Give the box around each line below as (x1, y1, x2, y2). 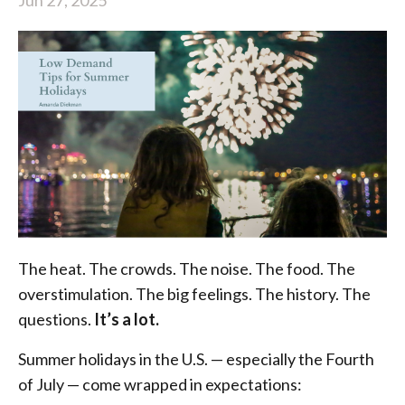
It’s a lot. (91, 309, 159, 330)
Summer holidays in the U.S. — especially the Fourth (18, 349, 374, 370)
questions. (18, 309, 91, 330)
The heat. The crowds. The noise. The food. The (18, 259, 355, 279)
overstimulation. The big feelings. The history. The (18, 284, 371, 305)
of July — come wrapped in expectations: (18, 374, 302, 395)
